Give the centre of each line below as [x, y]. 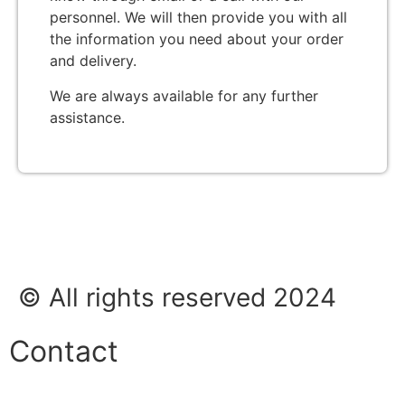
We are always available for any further [184, 95]
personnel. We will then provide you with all [198, 18]
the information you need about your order [197, 39]
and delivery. [93, 61]
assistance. [87, 117]
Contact [64, 352]
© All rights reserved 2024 [177, 298]
